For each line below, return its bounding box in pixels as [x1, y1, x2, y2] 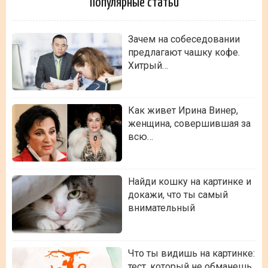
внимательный [127, 202, 195, 214]
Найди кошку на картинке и [127, 176, 251, 188]
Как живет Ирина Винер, [127, 105, 238, 117]
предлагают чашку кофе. [127, 47, 240, 58]
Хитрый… [127, 60, 168, 71]
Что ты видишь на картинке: [127, 247, 255, 259]
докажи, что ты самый [127, 189, 228, 201]
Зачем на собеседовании [127, 33, 240, 45]
